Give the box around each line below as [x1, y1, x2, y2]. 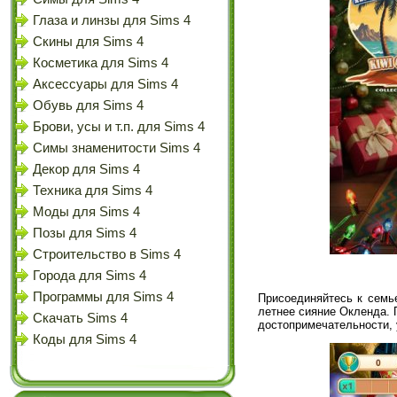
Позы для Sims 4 [33, 226, 136, 240]
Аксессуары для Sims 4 [33, 77, 178, 91]
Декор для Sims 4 [33, 162, 140, 176]
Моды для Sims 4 [33, 205, 140, 219]
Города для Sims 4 [33, 269, 146, 283]
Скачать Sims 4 [33, 311, 128, 325]
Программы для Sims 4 [33, 290, 174, 304]
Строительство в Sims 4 [33, 247, 181, 261]
